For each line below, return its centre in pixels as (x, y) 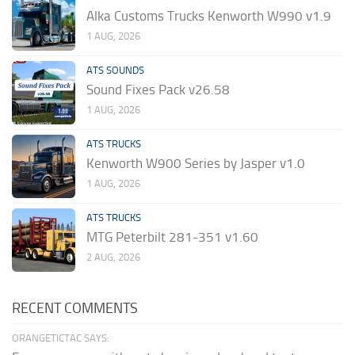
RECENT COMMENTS (75, 309)
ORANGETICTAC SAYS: (61, 338)
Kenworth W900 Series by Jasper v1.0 (196, 164)
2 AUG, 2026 (113, 258)
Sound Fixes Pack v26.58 (158, 90)
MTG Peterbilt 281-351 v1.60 (172, 237)
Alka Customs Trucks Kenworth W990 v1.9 (209, 16)
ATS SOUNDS (115, 71)
